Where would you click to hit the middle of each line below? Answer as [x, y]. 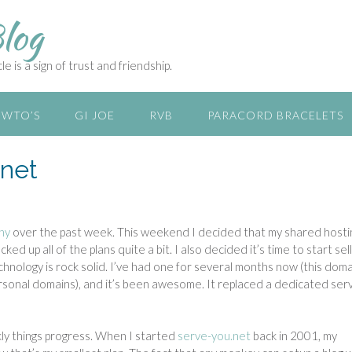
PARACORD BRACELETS [275, 115]
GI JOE [95, 115]
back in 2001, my [294, 335]
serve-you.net [214, 335]
